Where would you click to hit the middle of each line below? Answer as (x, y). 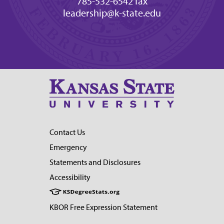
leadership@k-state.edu (112, 13)
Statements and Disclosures (95, 162)
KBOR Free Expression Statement (103, 207)
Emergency (68, 147)
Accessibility (70, 177)
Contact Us (67, 132)
